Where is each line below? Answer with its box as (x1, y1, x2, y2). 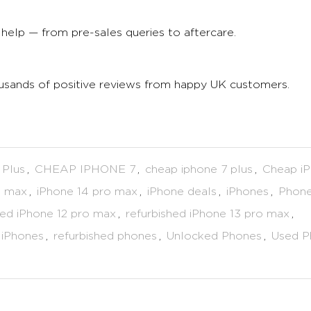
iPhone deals (147, 185, 217, 197)
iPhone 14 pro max (37, 185, 137, 197)
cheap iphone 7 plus (145, 163, 253, 175)
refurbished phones (53, 230, 157, 242)
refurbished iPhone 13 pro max (126, 208, 289, 219)
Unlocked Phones (167, 230, 262, 242)
